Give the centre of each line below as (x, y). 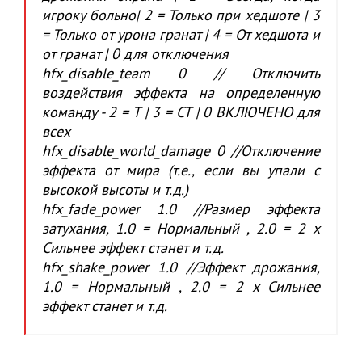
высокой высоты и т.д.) (115, 191)
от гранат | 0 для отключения (135, 55)
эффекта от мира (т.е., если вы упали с (181, 172)
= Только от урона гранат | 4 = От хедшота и (181, 36)
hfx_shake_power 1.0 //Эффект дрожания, (181, 269)
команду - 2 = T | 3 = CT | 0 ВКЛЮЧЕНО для (181, 114)
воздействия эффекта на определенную (181, 94)
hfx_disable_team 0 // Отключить (181, 75)
